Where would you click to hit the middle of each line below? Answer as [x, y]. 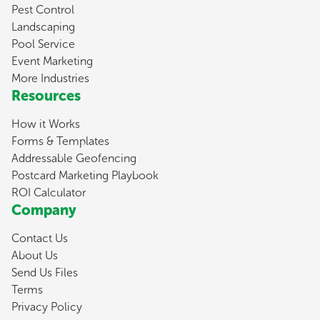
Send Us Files [45, 272]
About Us [35, 255]
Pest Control [43, 9]
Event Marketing [52, 61]
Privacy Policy [47, 306]
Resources [46, 95]
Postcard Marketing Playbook [85, 175]
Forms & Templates [60, 141]
